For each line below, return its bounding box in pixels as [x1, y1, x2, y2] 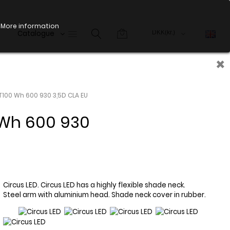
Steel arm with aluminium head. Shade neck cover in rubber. [3, 189, 206, 200]
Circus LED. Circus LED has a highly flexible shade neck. [3, 180, 185, 190]
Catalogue [17, 29, 54, 39]
